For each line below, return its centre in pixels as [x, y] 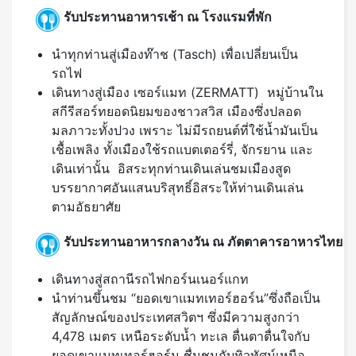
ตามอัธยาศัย [86, 207]
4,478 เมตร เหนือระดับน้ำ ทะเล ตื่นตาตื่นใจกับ [181, 337]
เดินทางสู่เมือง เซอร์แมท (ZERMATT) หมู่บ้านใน [188, 93]
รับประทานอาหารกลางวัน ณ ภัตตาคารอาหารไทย [203, 241]
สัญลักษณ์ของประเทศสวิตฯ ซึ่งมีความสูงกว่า [176, 317]
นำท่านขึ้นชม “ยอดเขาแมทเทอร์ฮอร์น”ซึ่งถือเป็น [186, 298]
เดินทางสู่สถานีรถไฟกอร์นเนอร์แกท [150, 279]
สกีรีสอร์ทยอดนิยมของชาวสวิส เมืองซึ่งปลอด [176, 112]
